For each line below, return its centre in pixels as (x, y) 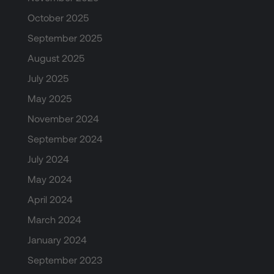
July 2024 (48, 159)
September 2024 (65, 139)
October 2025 (58, 18)
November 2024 (63, 119)
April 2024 (50, 199)
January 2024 (57, 240)
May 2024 (50, 179)
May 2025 (49, 98)
